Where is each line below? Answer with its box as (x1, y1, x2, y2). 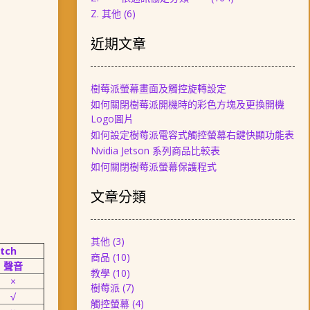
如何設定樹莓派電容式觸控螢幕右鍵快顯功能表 (90, 128, 294, 141)
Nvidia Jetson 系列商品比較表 (90, 144, 220, 157)
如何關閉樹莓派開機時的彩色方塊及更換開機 (90, 98, 284, 111)
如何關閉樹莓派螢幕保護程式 (90, 160, 217, 173)
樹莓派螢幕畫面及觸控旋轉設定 (90, 82, 226, 95)
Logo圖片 (90, 112, 134, 125)
